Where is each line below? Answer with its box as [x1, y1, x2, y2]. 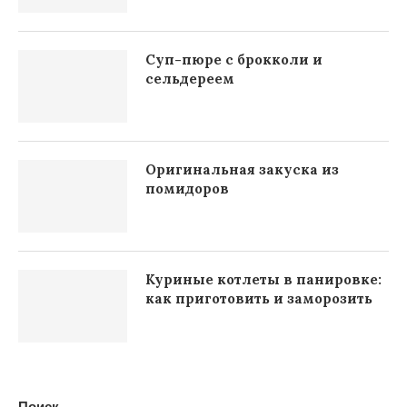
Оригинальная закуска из [145, 161, 339, 178]
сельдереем [145, 70, 234, 87]
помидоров [145, 180, 229, 197]
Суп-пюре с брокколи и [145, 51, 323, 68]
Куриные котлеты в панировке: [145, 271, 382, 288]
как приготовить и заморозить [145, 290, 372, 307]
